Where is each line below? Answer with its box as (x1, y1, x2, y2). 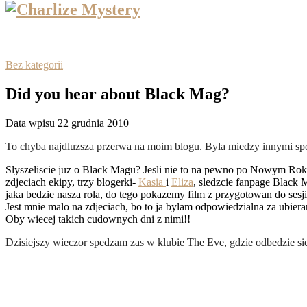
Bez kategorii (5, 58, 63, 71)
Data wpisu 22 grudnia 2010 (5, 116, 129, 129)
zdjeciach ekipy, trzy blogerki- (5, 175, 138, 188)
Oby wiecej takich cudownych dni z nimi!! (5, 212, 191, 225)
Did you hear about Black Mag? (5, 84, 230, 103)
